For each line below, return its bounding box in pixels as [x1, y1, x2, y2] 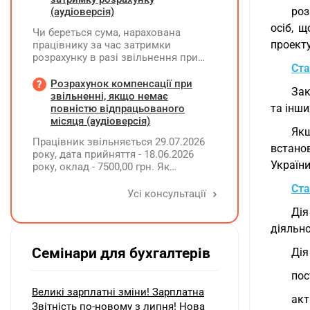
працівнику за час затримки [33, 39, 171, 51]
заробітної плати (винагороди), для [33, 76, 206, 89]
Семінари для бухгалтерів [32, 245, 210, 262]
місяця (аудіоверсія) [51, 115, 150, 127]
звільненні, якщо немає [51, 90, 168, 102]
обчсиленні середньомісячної [33, 64, 180, 76]
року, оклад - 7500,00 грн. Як [33, 161, 170, 173]
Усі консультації [127, 188, 209, 200]
